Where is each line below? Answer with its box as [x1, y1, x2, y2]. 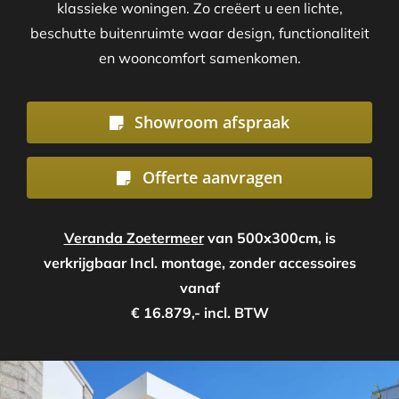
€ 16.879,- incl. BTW [130, 304, 269, 322]
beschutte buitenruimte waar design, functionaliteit [29, 24, 370, 43]
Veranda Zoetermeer [63, 229, 204, 248]
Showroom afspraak [134, 111, 290, 134]
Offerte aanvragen [142, 167, 282, 189]
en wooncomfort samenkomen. [98, 49, 301, 68]
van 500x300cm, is [203, 229, 336, 248]
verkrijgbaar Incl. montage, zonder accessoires [43, 254, 356, 273]
